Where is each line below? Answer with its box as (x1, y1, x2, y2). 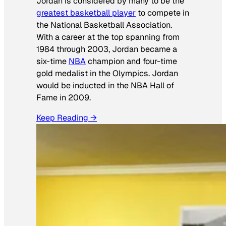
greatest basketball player (36, 7, 136, 18)
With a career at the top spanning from (36, 31, 180, 42)
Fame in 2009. (36, 92, 91, 103)
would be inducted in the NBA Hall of (36, 80, 174, 91)
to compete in (136, 7, 189, 18)
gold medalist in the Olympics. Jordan (36, 68, 178, 79)
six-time (36, 55, 69, 67)
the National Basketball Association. (36, 19, 172, 30)
